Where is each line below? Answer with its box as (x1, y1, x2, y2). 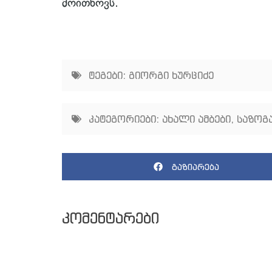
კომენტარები (62, 209, 159, 228)
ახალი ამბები (162, 113, 231, 126)
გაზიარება (171, 161, 219, 172)
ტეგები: (89, 69, 126, 82)
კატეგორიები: (89, 113, 159, 126)
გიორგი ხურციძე (129, 69, 214, 82)
